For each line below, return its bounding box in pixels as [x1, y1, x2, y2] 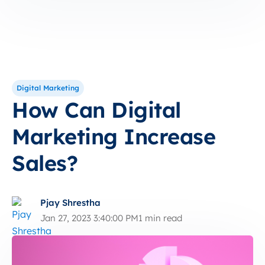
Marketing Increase [12, 123, 215, 150]
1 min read [138, 212, 182, 224]
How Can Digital [12, 96, 181, 123]
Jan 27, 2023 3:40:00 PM [40, 212, 138, 224]
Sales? [12, 150, 77, 176]
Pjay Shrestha [40, 197, 101, 208]
